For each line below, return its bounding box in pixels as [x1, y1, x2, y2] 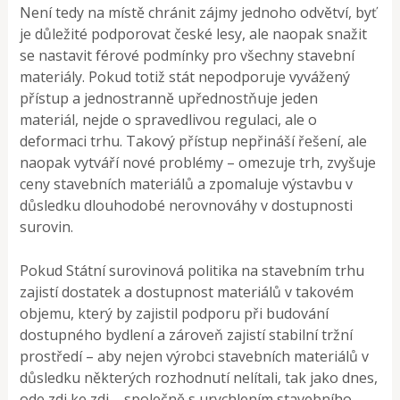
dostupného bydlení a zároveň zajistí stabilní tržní [20, 325, 354, 346]
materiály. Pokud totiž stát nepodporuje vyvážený [20, 67, 351, 87]
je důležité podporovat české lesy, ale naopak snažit [20, 24, 368, 45]
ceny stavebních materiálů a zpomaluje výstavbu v [20, 174, 354, 195]
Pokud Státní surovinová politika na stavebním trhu [20, 261, 365, 281]
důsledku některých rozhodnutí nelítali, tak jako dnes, [20, 368, 379, 388]
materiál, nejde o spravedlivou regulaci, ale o [20, 110, 318, 130]
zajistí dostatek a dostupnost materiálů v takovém [20, 282, 354, 303]
